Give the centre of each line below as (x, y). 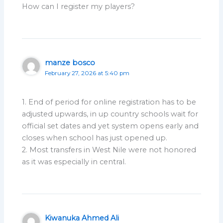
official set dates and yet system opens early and (111, 126)
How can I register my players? (79, 6)
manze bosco (70, 62)
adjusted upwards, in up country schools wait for (110, 114)
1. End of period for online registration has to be (109, 102)
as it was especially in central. (74, 162)
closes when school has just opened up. (95, 138)
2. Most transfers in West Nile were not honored (109, 150)
